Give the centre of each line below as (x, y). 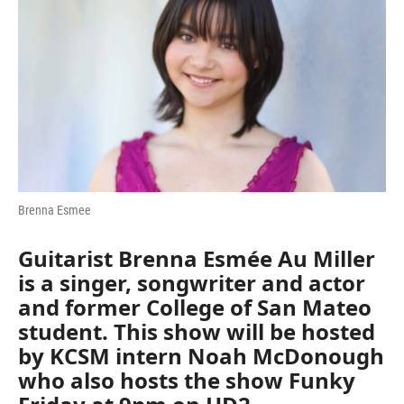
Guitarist (68, 258)
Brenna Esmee (55, 210)
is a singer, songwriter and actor (192, 282)
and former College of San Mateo (195, 307)
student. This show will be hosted (197, 331)
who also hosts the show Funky (187, 380)
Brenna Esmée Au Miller (247, 258)
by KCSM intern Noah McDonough (201, 355)
